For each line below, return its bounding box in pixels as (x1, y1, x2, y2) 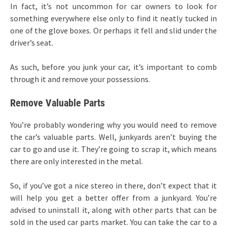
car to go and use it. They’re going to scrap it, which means (10, 143, 217, 154)
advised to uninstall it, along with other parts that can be (10, 204, 217, 215)
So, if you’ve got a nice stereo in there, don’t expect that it (10, 180, 217, 191)
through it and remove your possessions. (10, 73, 150, 84)
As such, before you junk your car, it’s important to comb (10, 61, 217, 72)
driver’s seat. (10, 37, 53, 48)
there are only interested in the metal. (10, 156, 143, 166)
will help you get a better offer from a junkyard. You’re (10, 192, 217, 203)
